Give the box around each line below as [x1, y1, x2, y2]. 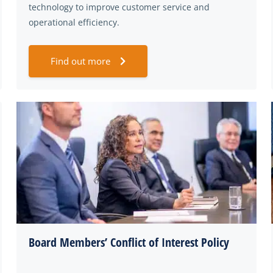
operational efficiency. [29, 16, 119, 28]
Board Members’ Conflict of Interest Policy [29, 234, 229, 250]
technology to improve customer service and [29, 1, 210, 13]
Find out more [51, 55, 110, 67]
